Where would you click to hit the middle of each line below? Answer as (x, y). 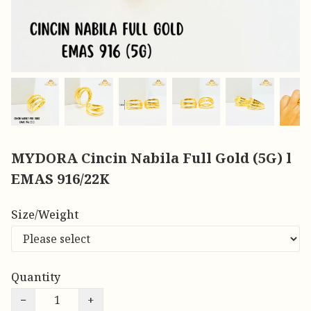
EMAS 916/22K (60, 179)
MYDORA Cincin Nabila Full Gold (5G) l (151, 158)
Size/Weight (45, 215)
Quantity (36, 277)
